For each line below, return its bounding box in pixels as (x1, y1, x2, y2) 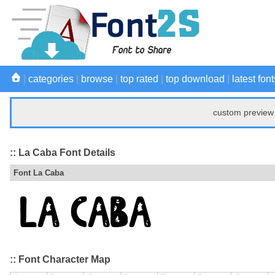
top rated (120, 74, 158, 84)
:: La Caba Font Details (10, 147, 115, 158)
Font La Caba (14, 168, 64, 178)
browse (81, 74, 113, 84)
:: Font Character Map (10, 254, 110, 265)
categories (28, 74, 74, 84)
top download (166, 74, 225, 84)
